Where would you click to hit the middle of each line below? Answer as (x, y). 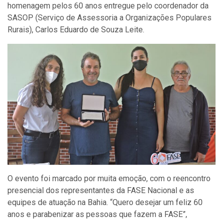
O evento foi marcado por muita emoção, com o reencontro (109, 179)
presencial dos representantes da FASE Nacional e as (101, 191)
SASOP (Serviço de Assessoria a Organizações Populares (110, 17)
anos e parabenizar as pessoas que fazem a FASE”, (97, 215)
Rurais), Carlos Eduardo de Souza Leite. (76, 29)
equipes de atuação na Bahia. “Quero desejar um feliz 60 (105, 203)
